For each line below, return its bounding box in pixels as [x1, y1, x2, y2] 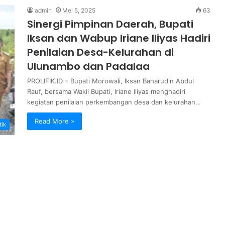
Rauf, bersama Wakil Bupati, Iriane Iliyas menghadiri [27, 87, 185, 95]
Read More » [35, 117, 74, 125]
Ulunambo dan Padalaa [27, 59, 150, 73]
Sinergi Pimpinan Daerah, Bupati [27, 17, 193, 31]
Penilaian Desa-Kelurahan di [27, 45, 174, 59]
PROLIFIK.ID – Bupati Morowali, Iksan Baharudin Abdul [27, 76, 194, 85]
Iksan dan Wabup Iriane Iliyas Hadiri [27, 31, 210, 45]
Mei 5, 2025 [62, 6, 95, 14]
